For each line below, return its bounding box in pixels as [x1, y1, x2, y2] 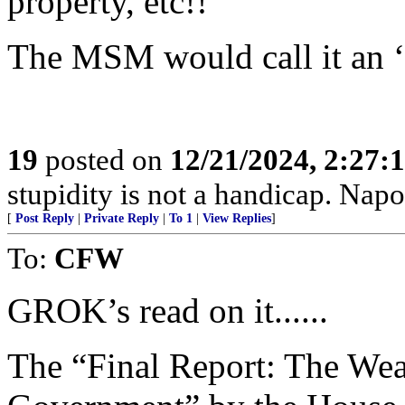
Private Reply [84, 212, 159, 225]
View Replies [202, 212, 271, 225]
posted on [38, 143, 170, 176]
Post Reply [15, 212, 74, 225]
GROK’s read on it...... [7, 291, 328, 330]
